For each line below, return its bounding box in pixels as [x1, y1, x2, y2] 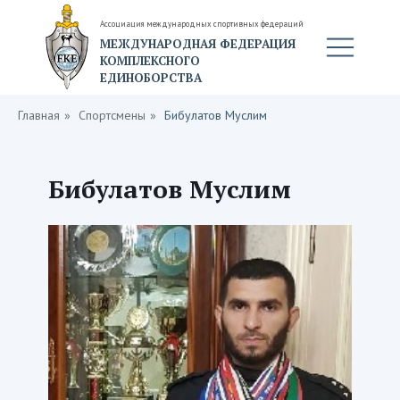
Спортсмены [79, 107, 146, 123]
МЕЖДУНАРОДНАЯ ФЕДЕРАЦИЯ [100, 36, 296, 52]
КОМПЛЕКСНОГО [100, 53, 200, 69]
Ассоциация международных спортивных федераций [100, 19, 304, 29]
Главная [18, 107, 60, 123]
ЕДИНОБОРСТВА [100, 70, 202, 86]
